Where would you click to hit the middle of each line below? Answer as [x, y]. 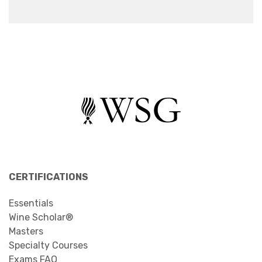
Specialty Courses [48, 245]
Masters [26, 231]
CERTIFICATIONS [49, 177]
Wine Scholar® [41, 217]
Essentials [31, 203]
